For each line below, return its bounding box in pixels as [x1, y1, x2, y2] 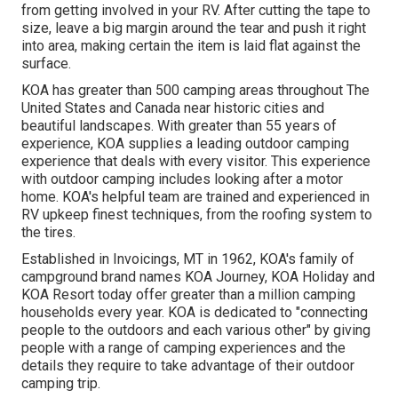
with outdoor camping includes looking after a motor [21, 170, 343, 187]
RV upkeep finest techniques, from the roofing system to [21, 205, 372, 223]
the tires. [21, 223, 76, 241]
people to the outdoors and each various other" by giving [21, 321, 370, 338]
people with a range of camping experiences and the [21, 338, 346, 356]
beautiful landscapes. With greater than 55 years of [21, 116, 337, 134]
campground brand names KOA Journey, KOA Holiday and [21, 267, 375, 285]
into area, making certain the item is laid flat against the [21, 36, 361, 54]
